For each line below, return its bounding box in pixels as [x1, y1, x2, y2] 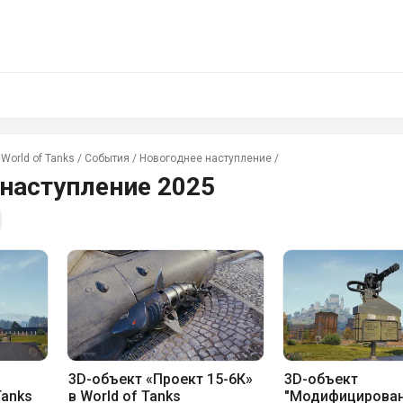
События [85, 152, 130, 165]
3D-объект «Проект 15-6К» [67, 371, 253, 389]
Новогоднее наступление [139, 152, 272, 165]
